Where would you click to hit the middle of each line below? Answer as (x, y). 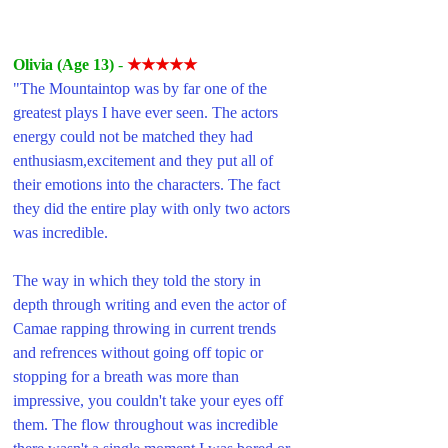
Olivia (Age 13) (65, 64)
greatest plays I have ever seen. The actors (147, 112)
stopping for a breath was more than (128, 376)
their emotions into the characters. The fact (148, 184)
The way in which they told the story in (139, 280)
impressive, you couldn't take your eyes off (150, 400)
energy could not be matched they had (135, 136)
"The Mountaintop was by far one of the (142, 88)
